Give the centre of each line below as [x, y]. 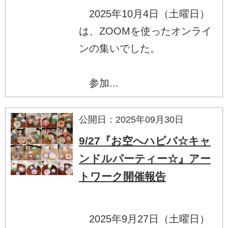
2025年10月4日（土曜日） [144, 13]
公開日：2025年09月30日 [131, 119]
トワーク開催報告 [122, 176]
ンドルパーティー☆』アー [145, 158]
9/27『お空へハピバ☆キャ [145, 140]
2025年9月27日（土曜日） [144, 219]
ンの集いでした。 [119, 48]
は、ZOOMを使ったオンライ [145, 31]
